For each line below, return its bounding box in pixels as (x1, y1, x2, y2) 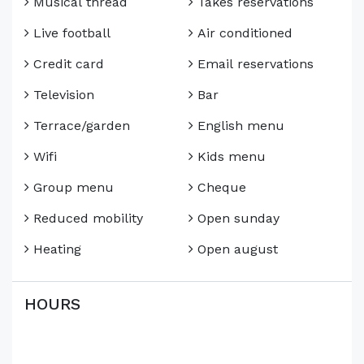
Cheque (193, 180, 246, 196)
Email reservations (193, 56, 314, 72)
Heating (29, 241, 81, 258)
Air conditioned (193, 25, 292, 41)
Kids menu (193, 149, 266, 165)
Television (29, 87, 94, 103)
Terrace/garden (29, 118, 130, 134)
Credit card (29, 56, 104, 72)
